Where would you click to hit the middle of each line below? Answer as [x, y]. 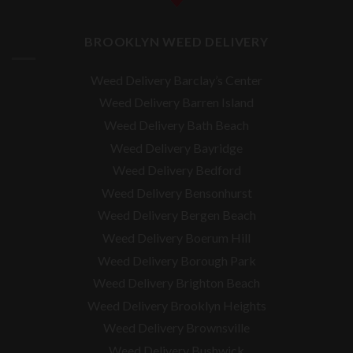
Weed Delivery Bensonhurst [176, 192]
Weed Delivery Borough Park [176, 260]
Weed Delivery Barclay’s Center [176, 80]
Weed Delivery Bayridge [176, 147]
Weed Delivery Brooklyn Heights [176, 305]
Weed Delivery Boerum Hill [176, 238]
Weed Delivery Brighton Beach [176, 283]
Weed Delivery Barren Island [176, 102]
